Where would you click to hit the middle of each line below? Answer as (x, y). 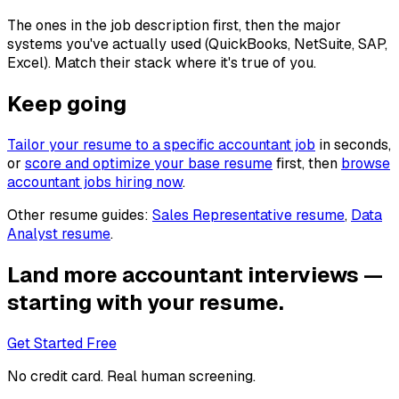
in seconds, (355, 145)
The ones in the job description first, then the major (174, 26)
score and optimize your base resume (149, 164)
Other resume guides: (78, 216)
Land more (65, 274)
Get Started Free (62, 343)
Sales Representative (222, 216)
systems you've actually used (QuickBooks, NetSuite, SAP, (197, 45)
